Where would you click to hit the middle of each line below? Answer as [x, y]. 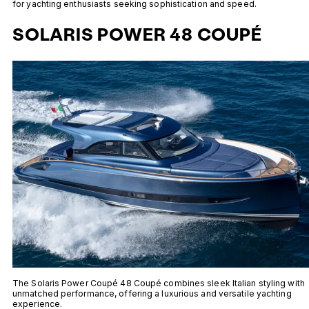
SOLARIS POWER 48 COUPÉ [137, 35]
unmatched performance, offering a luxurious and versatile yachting [152, 293]
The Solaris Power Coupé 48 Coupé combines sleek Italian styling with [159, 283]
